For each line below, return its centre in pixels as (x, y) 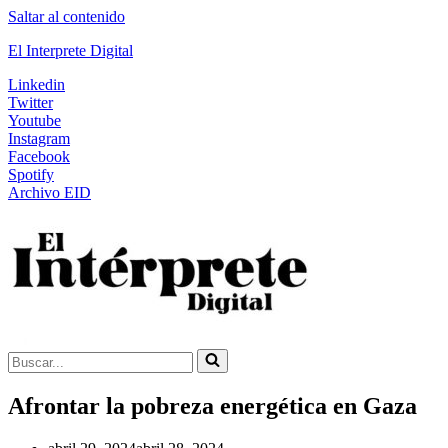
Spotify (31, 174)
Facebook (39, 156)
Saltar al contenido (66, 16)
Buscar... (34, 356)
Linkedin (36, 84)
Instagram (39, 138)
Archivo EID (49, 192)
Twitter (30, 102)
